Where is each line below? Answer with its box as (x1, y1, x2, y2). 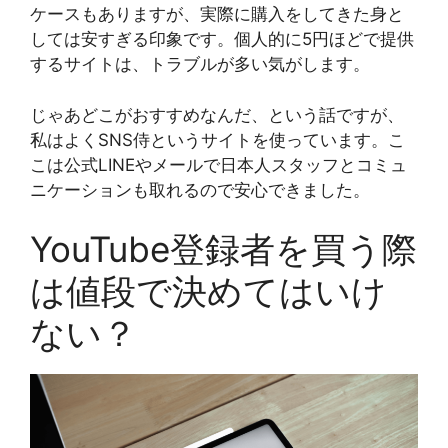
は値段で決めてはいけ (30, 270, 387, 312)
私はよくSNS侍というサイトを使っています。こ (30, 129, 405, 150)
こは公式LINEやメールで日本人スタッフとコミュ (30, 154, 407, 175)
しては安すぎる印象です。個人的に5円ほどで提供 (30, 29, 414, 49)
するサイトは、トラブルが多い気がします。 (30, 54, 370, 74)
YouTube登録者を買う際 (30, 228, 417, 270)
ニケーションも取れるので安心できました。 (30, 179, 370, 200)
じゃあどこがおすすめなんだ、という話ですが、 (30, 104, 404, 125)
